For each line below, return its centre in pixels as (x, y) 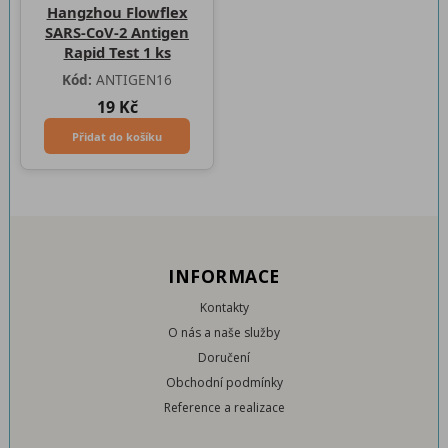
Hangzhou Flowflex (117, 12)
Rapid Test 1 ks (117, 52)
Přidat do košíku (116, 136)
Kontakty (224, 307)
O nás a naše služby (224, 332)
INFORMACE (224, 276)
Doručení (224, 357)
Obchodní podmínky (224, 382)
